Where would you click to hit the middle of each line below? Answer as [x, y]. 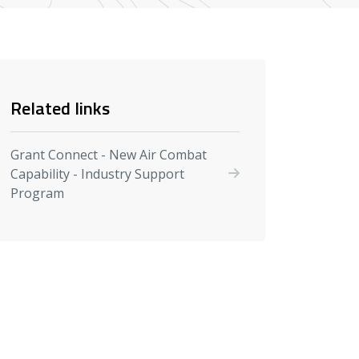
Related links [60, 108]
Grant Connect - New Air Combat [109, 154]
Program [37, 193]
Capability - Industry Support [97, 173]
